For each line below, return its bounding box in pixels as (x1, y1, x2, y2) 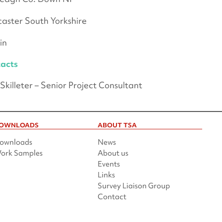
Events (98, 159, 120, 169)
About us (98, 148, 129, 159)
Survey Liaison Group (98, 181, 170, 191)
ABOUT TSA (98, 121, 137, 130)
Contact (98, 192, 127, 202)
